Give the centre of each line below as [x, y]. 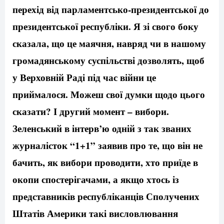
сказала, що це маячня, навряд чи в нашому [109, 43]
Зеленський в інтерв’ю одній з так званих [102, 128]
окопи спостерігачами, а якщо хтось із [96, 179]
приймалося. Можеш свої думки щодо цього [109, 94]
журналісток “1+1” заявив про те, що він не [107, 145]
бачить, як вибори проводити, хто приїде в [105, 162]
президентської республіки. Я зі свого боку [105, 26]
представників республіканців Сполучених [106, 196]
